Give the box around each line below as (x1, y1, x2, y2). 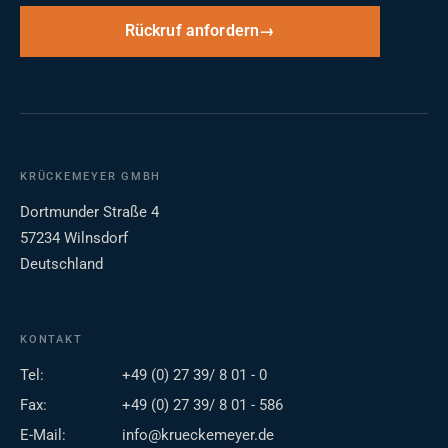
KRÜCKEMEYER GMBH (20, 170, 162, 184)
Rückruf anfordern (124, 22, 260, 41)
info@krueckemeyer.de (122, 426, 274, 445)
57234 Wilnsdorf (20, 229, 128, 248)
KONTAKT (20, 333, 83, 347)
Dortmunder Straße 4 (20, 203, 159, 222)
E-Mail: (20, 426, 66, 445)
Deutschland (20, 255, 103, 274)
